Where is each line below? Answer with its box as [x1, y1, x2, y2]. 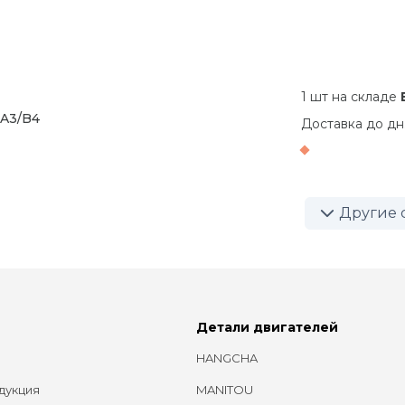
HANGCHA [196, 350, 259, 365]
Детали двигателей [196, 318, 339, 335]
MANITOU [196, 381, 254, 397]
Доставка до [300, 115, 387, 132]
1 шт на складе [300, 88, 400, 105]
